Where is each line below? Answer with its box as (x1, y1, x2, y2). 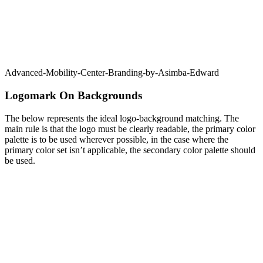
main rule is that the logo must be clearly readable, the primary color (5, 123, 255, 134)
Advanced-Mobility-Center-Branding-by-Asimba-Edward (5, 68, 219, 78)
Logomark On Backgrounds (5, 89, 142, 102)
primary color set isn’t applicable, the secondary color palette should (5, 144, 255, 155)
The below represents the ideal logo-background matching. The (5, 113, 239, 123)
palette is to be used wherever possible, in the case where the (5, 134, 228, 144)
